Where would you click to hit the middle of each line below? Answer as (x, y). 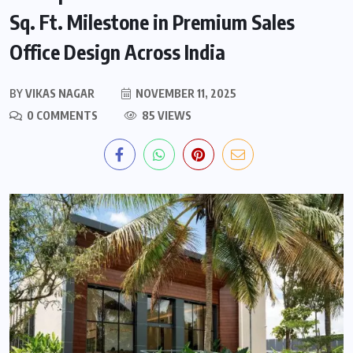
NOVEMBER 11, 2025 (185, 93)
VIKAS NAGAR (59, 93)
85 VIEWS (165, 115)
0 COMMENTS (61, 115)
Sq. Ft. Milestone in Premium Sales (152, 22)
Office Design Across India (117, 52)
